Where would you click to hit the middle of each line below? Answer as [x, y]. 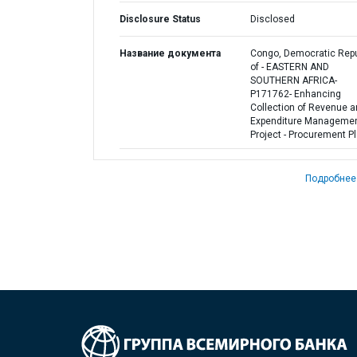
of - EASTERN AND [289, 67]
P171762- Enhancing [295, 94]
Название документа [170, 53]
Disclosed [272, 19]
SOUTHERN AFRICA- [293, 80]
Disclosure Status [160, 19]
